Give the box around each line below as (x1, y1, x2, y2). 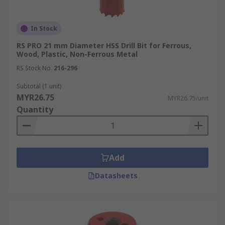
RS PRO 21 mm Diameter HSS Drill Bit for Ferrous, (17, 41, 191, 50)
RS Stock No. (17, 64, 52, 72)
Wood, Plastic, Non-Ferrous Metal (17, 49, 138, 59)
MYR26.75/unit (168, 94, 208, 102)
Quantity (17, 104, 53, 115)
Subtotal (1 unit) (17, 82, 61, 90)
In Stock (31, 24, 57, 33)
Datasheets (94, 171, 138, 180)
